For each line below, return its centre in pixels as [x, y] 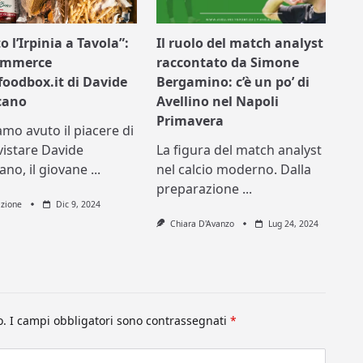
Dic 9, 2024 [78, 205]
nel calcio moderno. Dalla [234, 170]
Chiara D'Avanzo [202, 224]
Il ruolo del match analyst [240, 43]
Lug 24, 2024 [293, 224]
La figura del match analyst [239, 150]
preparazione [198, 189]
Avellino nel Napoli [218, 102]
